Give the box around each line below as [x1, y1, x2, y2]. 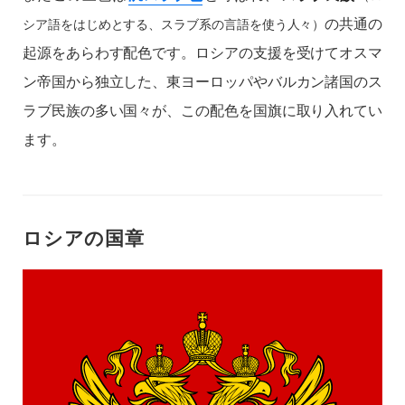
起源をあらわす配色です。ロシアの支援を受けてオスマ [23, 42, 382, 63]
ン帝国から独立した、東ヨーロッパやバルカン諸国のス [23, 71, 382, 92]
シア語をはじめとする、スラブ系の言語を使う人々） [23, 14, 325, 33]
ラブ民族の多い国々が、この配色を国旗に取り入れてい [23, 99, 382, 121]
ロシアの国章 [23, 223, 145, 251]
